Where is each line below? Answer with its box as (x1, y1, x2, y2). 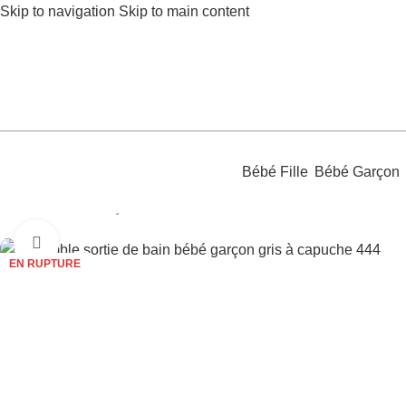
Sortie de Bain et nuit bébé (140, 198, 311, 214)
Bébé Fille (241, 164, 308, 179)
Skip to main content (119, 4, 249, 19)
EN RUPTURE (9, 256, 81, 270)
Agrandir (59, 235, 113, 250)
